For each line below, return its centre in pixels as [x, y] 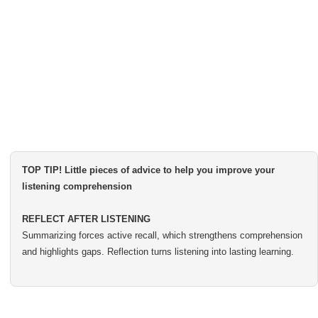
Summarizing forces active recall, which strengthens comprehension [162, 235]
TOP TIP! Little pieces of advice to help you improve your [148, 170]
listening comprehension [77, 186]
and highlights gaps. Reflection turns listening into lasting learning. [158, 252]
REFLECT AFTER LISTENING [86, 219]
